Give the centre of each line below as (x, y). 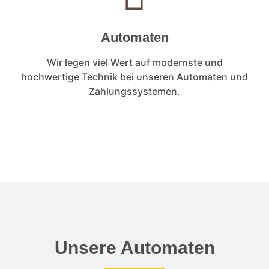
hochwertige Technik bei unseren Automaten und (134, 77)
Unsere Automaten (134, 248)
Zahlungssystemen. (134, 91)
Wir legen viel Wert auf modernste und (134, 62)
